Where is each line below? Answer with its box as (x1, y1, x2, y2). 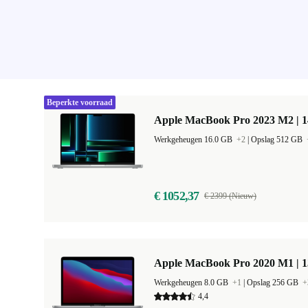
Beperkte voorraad (47, 98, 113, 107)
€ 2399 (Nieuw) (203, 191, 256, 201)
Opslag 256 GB (247, 278, 300, 287)
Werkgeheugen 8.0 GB (154, 278, 230, 287)
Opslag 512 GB (251, 135, 305, 144)
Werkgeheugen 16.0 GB (154, 135, 234, 144)
